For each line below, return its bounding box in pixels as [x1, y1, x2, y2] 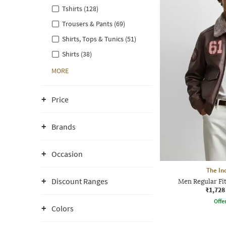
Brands [51, 122, 76, 132]
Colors [51, 203, 74, 213]
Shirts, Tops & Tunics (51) [62, 34, 136, 43]
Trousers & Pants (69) [62, 19, 125, 28]
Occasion [51, 149, 83, 159]
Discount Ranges [51, 176, 108, 186]
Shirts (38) [62, 49, 92, 59]
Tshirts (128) [62, 4, 98, 13]
